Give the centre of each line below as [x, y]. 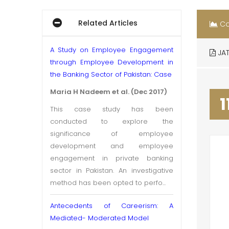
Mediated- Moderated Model [100, 218]
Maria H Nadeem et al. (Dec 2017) [109, 92]
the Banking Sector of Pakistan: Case [111, 74]
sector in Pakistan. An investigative [112, 170]
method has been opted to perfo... [108, 183]
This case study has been [112, 109]
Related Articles [108, 23]
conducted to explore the [112, 121]
